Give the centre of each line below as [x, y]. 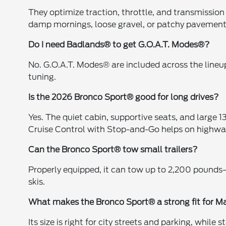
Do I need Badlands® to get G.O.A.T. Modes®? [119, 44]
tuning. [42, 77]
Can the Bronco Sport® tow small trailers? [113, 149]
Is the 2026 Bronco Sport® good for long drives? [124, 97]
